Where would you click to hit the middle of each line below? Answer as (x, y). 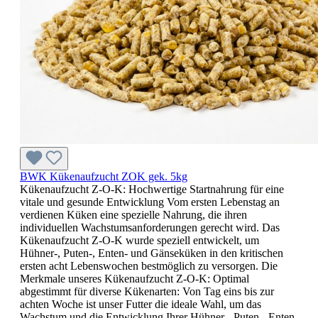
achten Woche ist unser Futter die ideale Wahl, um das (141, 305)
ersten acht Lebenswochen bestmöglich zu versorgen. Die (149, 266)
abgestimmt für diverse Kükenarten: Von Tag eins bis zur (147, 292)
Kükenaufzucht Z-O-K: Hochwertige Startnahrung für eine (152, 190)
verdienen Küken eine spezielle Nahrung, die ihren (133, 215)
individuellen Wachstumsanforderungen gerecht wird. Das (150, 228)
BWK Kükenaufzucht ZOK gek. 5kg (104, 177)
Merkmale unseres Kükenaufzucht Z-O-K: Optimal (135, 279)
